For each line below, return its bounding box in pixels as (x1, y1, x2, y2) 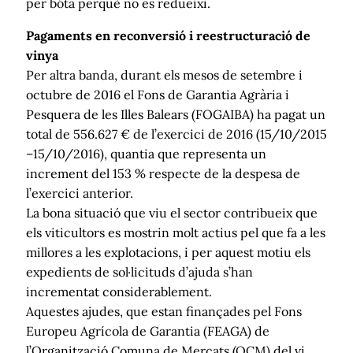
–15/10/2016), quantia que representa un (26, 145, 266, 162)
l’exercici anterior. (26, 184, 133, 201)
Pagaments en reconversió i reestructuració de (26, 27, 310, 43)
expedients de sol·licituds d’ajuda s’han (26, 263, 253, 280)
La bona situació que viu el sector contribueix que (26, 204, 318, 221)
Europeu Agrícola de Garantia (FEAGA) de (26, 322, 269, 339)
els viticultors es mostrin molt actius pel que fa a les (26, 224, 325, 240)
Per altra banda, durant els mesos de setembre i (26, 66, 303, 83)
